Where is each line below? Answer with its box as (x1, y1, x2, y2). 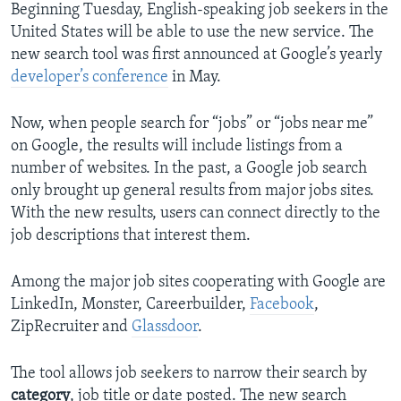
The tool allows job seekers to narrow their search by (11, 365, 367, 383)
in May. (168, 69, 221, 87)
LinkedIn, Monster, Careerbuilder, (11, 296, 250, 314)
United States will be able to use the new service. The (11, 24, 374, 42)
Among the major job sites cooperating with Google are (11, 274, 386, 292)
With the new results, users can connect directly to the (11, 205, 380, 223)
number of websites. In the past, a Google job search (11, 160, 367, 178)
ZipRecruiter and (11, 319, 132, 337)
